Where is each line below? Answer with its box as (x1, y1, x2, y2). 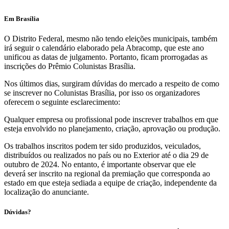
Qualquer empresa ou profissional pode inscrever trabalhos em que (4, 114, 218, 124)
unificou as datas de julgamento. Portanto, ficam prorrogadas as (4, 52, 208, 61)
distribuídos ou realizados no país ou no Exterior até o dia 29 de (4, 150, 209, 159)
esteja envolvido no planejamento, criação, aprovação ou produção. (4, 124, 220, 133)
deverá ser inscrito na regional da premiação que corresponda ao (4, 169, 210, 178)
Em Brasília (4, 14, 39, 22)
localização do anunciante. (4, 187, 89, 196)
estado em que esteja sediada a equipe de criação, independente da (4, 178, 217, 187)
